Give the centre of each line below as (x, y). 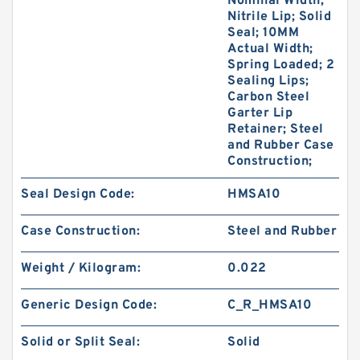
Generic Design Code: (89, 305)
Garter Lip (260, 113)
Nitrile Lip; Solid (280, 17)
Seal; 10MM (264, 33)
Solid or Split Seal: (80, 342)
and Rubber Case (281, 145)
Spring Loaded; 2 (281, 65)
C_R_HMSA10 (270, 305)
